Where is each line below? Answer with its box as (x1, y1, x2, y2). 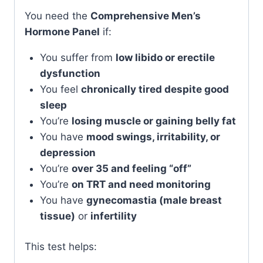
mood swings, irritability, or (86, 130, 220, 143)
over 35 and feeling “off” (71, 162, 191, 174)
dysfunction (39, 67, 100, 79)
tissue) (39, 210, 75, 222)
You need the (25, 9, 90, 22)
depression (39, 146, 96, 159)
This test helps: (25, 241, 97, 252)
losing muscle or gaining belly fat (71, 114, 236, 127)
